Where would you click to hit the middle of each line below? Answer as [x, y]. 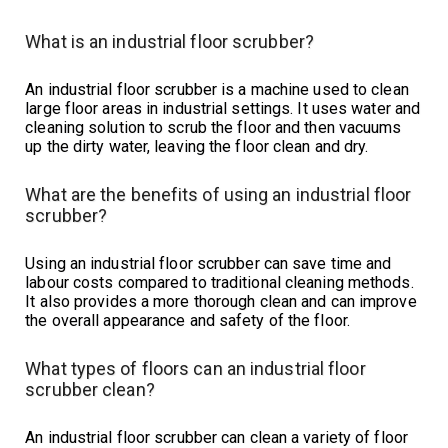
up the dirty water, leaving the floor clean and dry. [197, 147]
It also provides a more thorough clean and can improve [221, 302]
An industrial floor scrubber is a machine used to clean [217, 90]
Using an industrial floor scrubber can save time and [208, 264]
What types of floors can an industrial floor [195, 369]
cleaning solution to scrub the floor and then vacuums [213, 128]
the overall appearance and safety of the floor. [187, 321]
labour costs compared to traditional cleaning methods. [219, 283]
